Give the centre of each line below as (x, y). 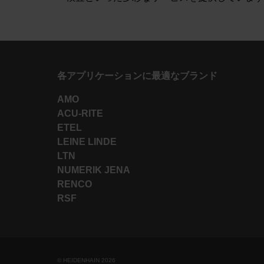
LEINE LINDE (87, 141)
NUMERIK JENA (94, 170)
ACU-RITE (80, 113)
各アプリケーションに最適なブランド (137, 75)
